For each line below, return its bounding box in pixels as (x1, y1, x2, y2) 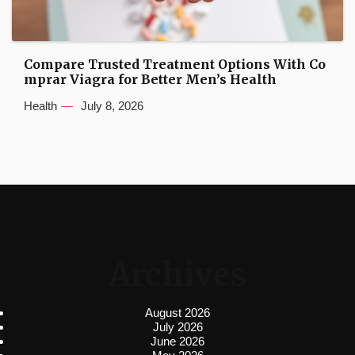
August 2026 (145, 305, 210, 319)
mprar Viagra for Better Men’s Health (24, 71, 277, 87)
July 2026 (152, 319, 203, 334)
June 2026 (151, 334, 204, 348)
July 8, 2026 (81, 98, 143, 113)
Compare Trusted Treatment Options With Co (24, 55, 326, 72)
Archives (108, 254, 247, 295)
